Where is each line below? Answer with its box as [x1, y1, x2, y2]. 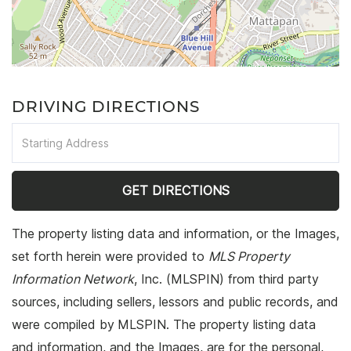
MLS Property [208, 248, 290, 265]
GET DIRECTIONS [121, 183, 230, 199]
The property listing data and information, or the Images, [12, 226, 339, 242]
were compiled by [12, 317, 114, 333]
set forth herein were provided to [12, 248, 208, 265]
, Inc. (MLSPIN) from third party [134, 271, 319, 288]
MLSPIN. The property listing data [118, 317, 316, 333]
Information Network [12, 271, 134, 288]
